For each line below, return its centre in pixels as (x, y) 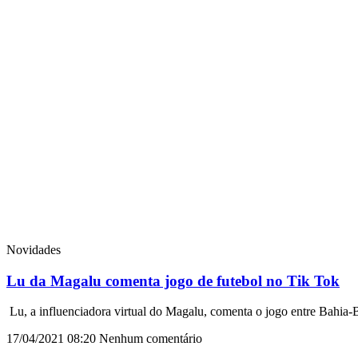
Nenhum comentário (151, 339)
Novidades (34, 249)
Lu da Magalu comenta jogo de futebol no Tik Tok (173, 280)
